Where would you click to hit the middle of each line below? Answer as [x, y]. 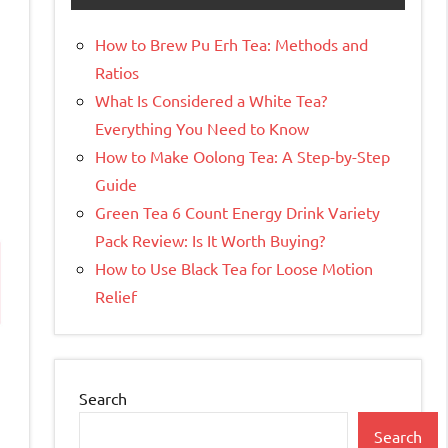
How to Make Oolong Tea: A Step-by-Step [242, 156]
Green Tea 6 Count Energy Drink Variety [237, 212]
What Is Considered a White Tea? [211, 100]
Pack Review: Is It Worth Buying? [210, 240]
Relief [116, 296]
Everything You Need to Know [202, 128]
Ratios [117, 72]
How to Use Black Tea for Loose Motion [234, 268]
